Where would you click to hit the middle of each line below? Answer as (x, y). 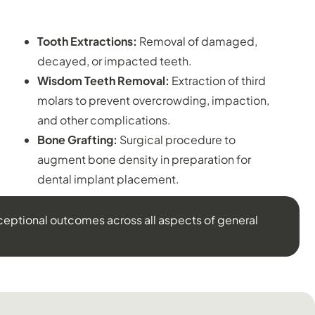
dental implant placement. (108, 179)
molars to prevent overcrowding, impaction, (153, 100)
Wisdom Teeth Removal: (103, 80)
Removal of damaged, (198, 41)
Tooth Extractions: (88, 41)
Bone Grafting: (77, 139)
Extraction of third (217, 80)
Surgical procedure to (176, 139)
